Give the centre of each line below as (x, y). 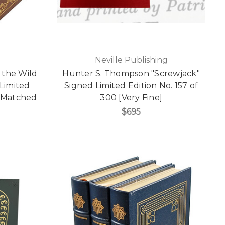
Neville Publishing (131, 60)
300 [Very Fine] (131, 98)
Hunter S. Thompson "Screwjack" (131, 74)
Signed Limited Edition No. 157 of (131, 86)
